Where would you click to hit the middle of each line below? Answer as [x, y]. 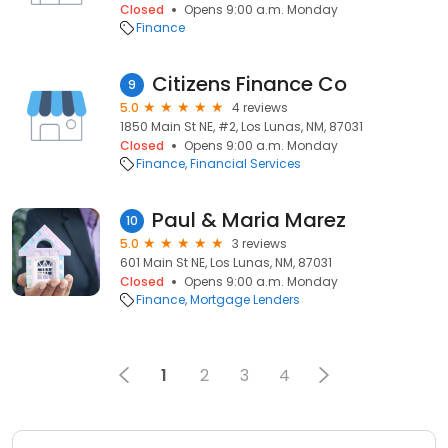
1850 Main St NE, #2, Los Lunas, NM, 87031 [241, 126]
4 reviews [260, 107]
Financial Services [245, 163]
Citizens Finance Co [249, 84]
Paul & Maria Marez [249, 220]
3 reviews [259, 243]
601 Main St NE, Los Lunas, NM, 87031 [226, 262]
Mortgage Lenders [245, 299]
